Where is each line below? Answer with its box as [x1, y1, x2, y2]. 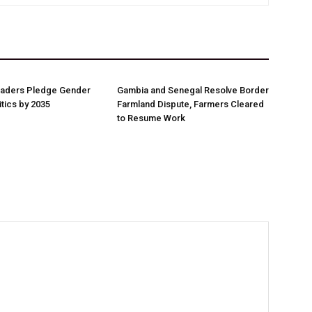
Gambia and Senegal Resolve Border [117, 85, 269, 95]
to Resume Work [117, 113, 185, 123]
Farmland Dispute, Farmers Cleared [117, 99, 264, 109]
